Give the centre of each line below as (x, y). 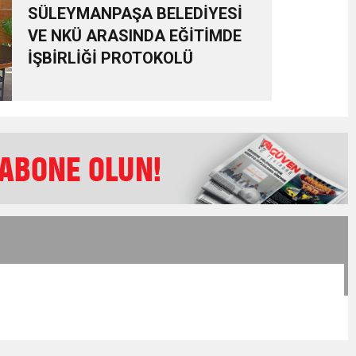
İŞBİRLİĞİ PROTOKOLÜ (110, 58)
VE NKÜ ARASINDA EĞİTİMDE (134, 36)
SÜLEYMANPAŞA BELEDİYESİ (135, 14)
